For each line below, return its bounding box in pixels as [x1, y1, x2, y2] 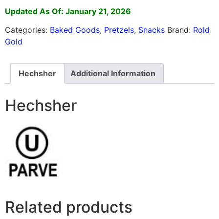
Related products [5, 197, 132, 217]
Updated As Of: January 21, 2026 [5, 6, 131, 16]
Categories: [5, 25, 50, 35]
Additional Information [70, 68, 155, 79]
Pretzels [104, 25, 134, 35]
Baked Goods [50, 25, 100, 35]
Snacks [138, 25, 165, 35]
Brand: [167, 25, 193, 35]
